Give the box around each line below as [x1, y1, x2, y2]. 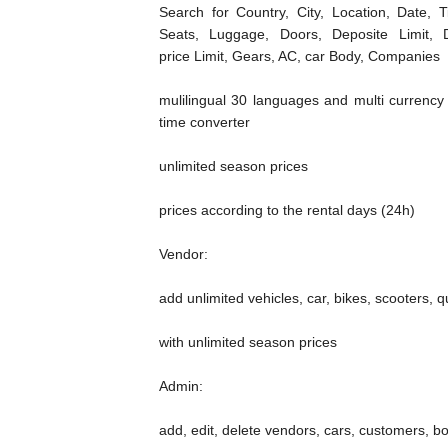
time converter [159, 113, 250, 130]
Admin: [159, 377, 203, 394]
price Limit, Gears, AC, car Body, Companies [159, 47, 440, 64]
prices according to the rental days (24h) [159, 201, 415, 218]
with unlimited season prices [159, 333, 337, 350]
